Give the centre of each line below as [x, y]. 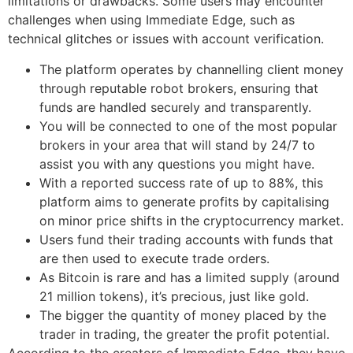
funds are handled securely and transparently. [175, 107]
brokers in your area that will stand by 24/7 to [177, 145]
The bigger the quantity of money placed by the [183, 315]
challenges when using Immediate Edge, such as [151, 20]
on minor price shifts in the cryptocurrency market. [191, 220]
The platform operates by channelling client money [191, 69]
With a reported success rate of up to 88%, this [181, 182]
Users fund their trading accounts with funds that [186, 239]
